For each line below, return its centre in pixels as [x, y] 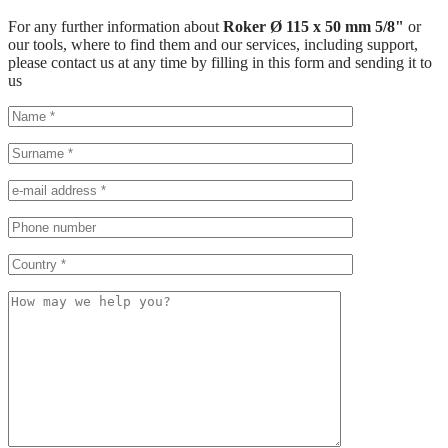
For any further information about [115, 26]
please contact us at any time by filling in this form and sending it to [220, 62]
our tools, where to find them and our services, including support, [213, 44]
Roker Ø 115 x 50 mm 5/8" [315, 26]
